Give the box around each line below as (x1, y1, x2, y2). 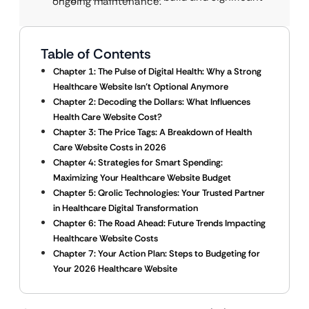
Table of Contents (41, 45, 151, 63)
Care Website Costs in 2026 (53, 141, 166, 153)
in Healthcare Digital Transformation (53, 202, 198, 214)
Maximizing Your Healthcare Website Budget (53, 172, 231, 183)
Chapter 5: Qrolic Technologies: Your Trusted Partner (53, 187, 265, 199)
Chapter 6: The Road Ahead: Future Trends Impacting (53, 217, 266, 229)
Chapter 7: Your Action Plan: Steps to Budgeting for (53, 248, 260, 259)
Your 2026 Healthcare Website (53, 263, 177, 275)
